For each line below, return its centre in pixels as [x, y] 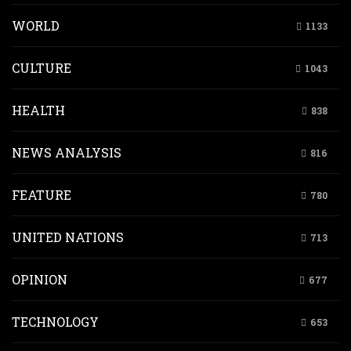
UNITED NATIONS [68, 237]
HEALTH [38, 110]
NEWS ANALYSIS [67, 152]
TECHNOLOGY [55, 322]
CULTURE [42, 68]
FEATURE [42, 195]
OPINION [40, 279]
